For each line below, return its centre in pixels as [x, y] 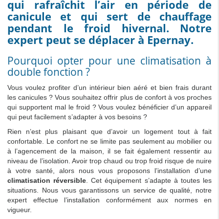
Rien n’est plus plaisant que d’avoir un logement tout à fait [109, 131]
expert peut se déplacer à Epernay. [100, 39]
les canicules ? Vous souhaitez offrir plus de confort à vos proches [109, 97]
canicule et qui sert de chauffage [109, 16]
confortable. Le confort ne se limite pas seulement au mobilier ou [109, 141]
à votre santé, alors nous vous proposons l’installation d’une [109, 170]
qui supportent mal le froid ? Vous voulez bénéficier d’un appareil [109, 107]
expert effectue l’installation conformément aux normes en [109, 200]
